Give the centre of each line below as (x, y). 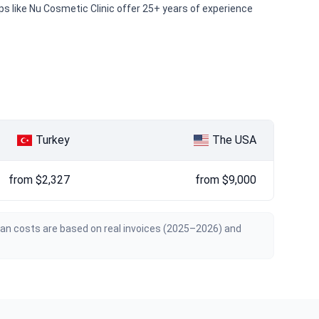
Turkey (53, 140)
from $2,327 (39, 179)
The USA (234, 140)
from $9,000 (226, 179)
